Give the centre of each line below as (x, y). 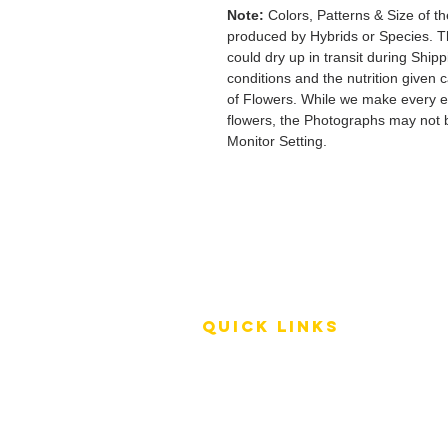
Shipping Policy (272, 416)
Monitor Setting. (277, 141)
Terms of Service (272, 376)
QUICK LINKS (271, 326)
